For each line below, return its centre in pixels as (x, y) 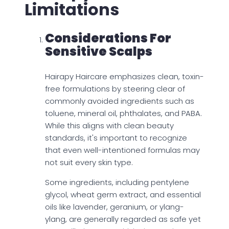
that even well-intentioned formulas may (122, 150)
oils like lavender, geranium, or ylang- (114, 207)
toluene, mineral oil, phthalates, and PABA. (123, 113)
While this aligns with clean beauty (109, 126)
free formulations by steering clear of (115, 89)
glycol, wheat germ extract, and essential (123, 195)
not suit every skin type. (89, 163)
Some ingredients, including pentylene (117, 182)
